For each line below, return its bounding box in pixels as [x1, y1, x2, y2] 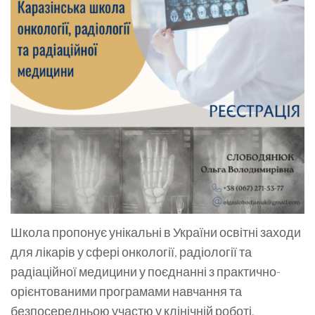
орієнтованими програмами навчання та [11, 283, 242, 299]
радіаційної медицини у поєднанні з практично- [11, 263, 281, 279]
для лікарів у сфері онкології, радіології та [11, 243, 252, 259]
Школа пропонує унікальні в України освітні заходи [11, 224, 301, 240]
